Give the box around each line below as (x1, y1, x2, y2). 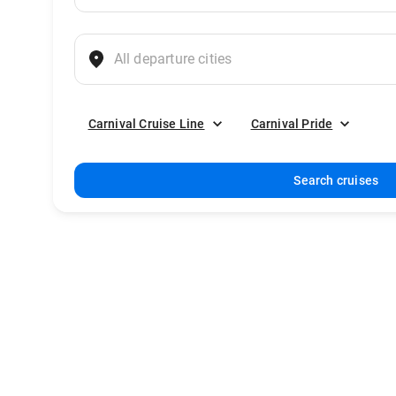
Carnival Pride (250, 117, 333, 131)
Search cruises (293, 173, 379, 187)
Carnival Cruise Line (88, 117, 205, 131)
